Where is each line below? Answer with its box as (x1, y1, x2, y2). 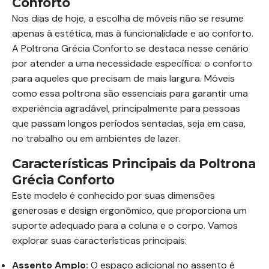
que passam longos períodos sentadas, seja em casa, (12, 117, 246, 130)
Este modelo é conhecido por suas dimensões (12, 189, 215, 202)
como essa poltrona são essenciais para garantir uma (12, 87, 248, 100)
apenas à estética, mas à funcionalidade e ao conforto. (12, 27, 253, 40)
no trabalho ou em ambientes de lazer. (12, 132, 180, 145)
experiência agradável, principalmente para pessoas (12, 102, 240, 115)
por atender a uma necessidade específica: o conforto (12, 57, 252, 70)
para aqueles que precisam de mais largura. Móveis (12, 72, 235, 85)
